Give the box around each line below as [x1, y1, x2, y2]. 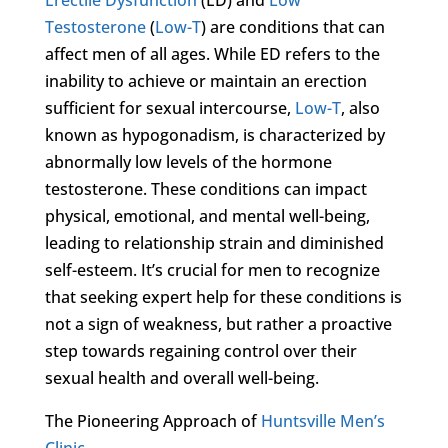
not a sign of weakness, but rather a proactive [44, 312, 392, 335]
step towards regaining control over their [44, 339, 357, 362]
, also [340, 96, 380, 119]
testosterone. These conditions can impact [44, 177, 367, 200]
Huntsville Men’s [260, 409, 385, 432]
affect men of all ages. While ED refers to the [44, 42, 380, 65]
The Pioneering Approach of [44, 409, 261, 432]
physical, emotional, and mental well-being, [44, 204, 370, 227]
